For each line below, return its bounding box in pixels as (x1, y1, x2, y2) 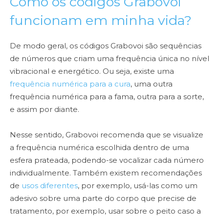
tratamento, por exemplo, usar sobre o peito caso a (10, 206, 201, 216)
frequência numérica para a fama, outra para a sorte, (10, 92, 204, 102)
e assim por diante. (10, 105, 81, 114)
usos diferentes (22, 181, 78, 191)
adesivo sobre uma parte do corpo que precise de (10, 194, 197, 203)
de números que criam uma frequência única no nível (10, 54, 209, 64)
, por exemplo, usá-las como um (78, 181, 197, 191)
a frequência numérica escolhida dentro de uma (10, 143, 189, 153)
